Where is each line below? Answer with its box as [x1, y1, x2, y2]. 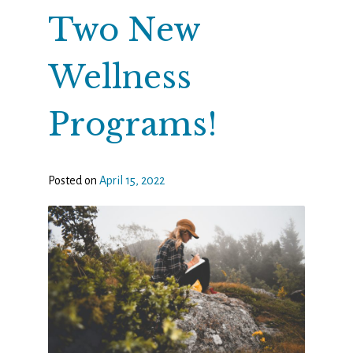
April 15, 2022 [98, 174, 165, 188]
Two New [47, 10, 200, 50]
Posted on [47, 174, 99, 188]
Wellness [47, 58, 191, 98]
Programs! [47, 105, 217, 145]
